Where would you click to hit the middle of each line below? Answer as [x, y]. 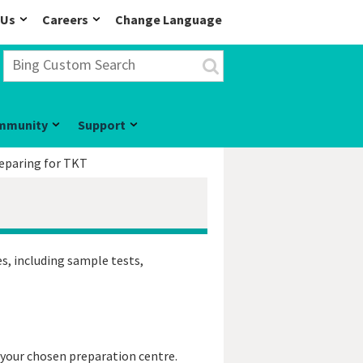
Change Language [169, 20]
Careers [65, 19]
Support [102, 125]
